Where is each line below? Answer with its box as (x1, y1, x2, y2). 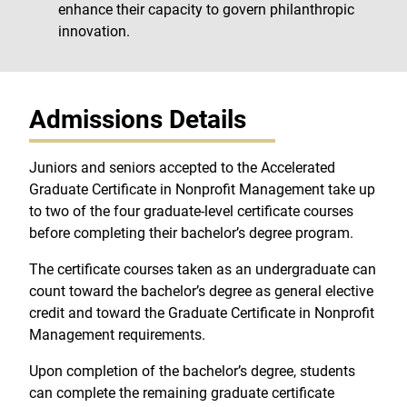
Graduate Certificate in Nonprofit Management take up (29, 180, 375, 198)
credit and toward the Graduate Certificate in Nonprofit (29, 303, 374, 322)
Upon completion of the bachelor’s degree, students (29, 362, 355, 380)
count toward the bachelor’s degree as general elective (29, 282, 373, 300)
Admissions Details (29, 104, 246, 134)
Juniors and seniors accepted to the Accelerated (29, 158, 335, 176)
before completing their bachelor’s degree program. (29, 223, 353, 242)
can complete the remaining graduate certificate (29, 383, 334, 402)
